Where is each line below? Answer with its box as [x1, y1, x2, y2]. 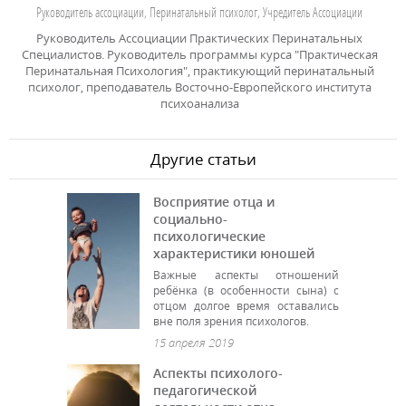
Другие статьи [150, 148, 256, 169]
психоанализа [159, 94, 239, 111]
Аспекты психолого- [153, 363, 283, 382]
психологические [153, 227, 266, 245]
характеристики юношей [153, 244, 314, 262]
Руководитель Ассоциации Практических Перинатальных [36, 29, 362, 46]
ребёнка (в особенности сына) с [153, 282, 339, 298]
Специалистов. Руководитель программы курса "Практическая [21, 45, 378, 63]
